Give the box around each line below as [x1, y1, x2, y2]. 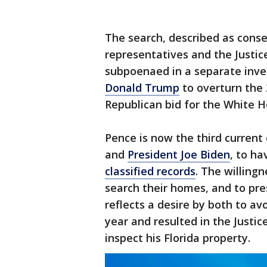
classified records [105, 164, 195, 178]
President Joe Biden [128, 147, 230, 162]
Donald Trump [105, 80, 179, 95]
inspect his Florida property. [105, 231, 250, 245]
